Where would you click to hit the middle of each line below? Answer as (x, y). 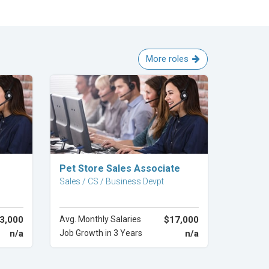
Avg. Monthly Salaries (100, 219)
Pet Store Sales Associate (119, 168)
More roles (167, 59)
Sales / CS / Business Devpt (111, 181)
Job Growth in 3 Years (101, 233)
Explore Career (129, 163)
